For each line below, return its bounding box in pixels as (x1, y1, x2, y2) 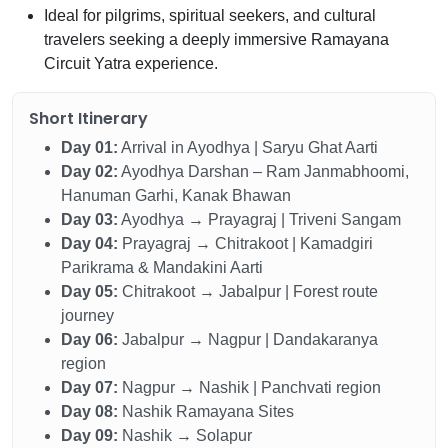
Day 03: (61, 210, 118, 228)
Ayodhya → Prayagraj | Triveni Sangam (118, 210, 401, 228)
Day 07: (61, 378, 118, 396)
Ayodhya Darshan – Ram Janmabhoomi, (118, 162, 409, 180)
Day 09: (61, 426, 118, 444)
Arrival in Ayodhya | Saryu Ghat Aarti (118, 138, 378, 156)
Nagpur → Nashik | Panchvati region (118, 378, 381, 396)
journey (61, 306, 114, 324)
